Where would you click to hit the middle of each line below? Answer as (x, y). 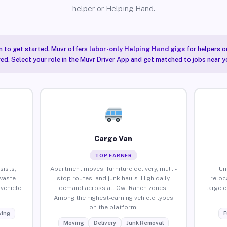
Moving (73, 223)
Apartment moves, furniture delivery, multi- (113, 168)
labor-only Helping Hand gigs (137, 49)
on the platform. (113, 207)
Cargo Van (113, 139)
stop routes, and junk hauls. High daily (113, 178)
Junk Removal (145, 223)
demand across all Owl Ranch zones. (113, 188)
